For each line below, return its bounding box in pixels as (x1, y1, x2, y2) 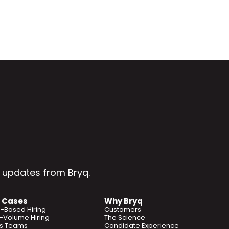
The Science (104, 213, 145, 222)
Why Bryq (104, 196, 143, 207)
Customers (104, 204, 141, 214)
